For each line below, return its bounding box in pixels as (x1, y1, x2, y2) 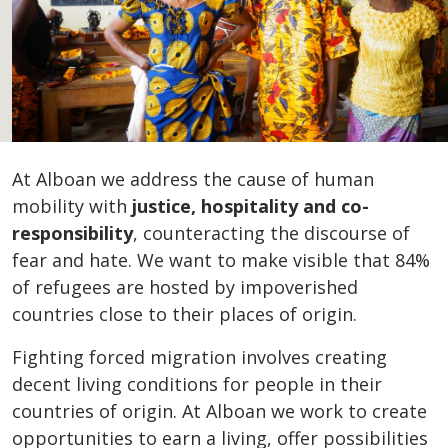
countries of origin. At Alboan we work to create (12, 399, 427, 424)
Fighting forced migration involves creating (12, 345, 387, 370)
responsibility (12, 221, 133, 246)
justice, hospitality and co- (132, 194, 369, 219)
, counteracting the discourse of (133, 221, 410, 246)
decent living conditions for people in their (12, 372, 382, 397)
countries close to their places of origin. (12, 302, 357, 327)
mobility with (12, 194, 132, 219)
